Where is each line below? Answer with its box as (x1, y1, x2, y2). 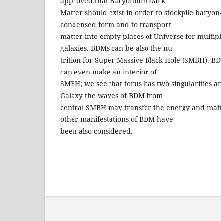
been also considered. (60, 126, 133, 136)
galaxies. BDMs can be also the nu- (60, 43, 174, 53)
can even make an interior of (60, 67, 157, 76)
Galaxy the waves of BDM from (60, 90, 163, 100)
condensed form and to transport (60, 19, 171, 29)
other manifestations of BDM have (60, 114, 173, 124)
